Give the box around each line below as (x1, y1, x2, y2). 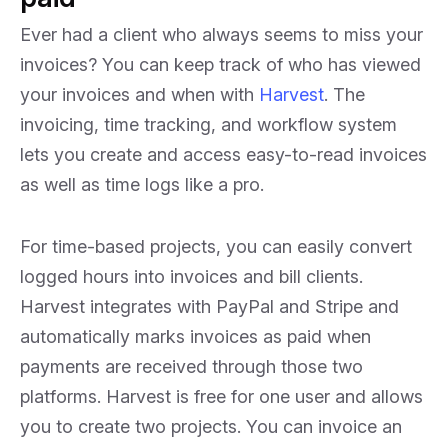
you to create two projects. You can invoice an (20, 416, 402, 437)
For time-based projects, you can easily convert (20, 236, 412, 257)
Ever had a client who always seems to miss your (20, 24, 423, 45)
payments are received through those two (20, 356, 363, 377)
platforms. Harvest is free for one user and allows (20, 386, 423, 407)
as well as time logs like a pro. (20, 174, 264, 195)
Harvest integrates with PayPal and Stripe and (20, 296, 399, 317)
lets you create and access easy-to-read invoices (20, 144, 427, 165)
